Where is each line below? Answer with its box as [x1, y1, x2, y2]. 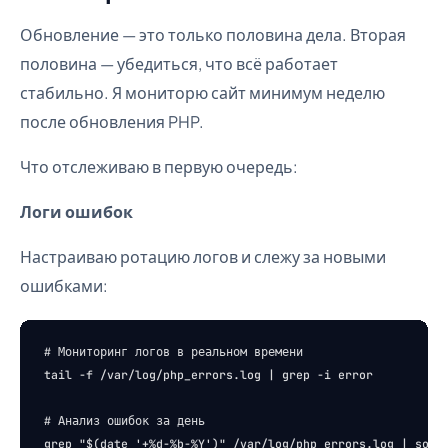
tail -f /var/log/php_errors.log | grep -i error [44, 367, 373, 382]
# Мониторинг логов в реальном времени [44, 344, 303, 359]
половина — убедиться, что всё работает [20, 53, 338, 74]
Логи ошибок [20, 201, 133, 222]
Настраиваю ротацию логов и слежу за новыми [20, 246, 386, 267]
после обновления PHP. [20, 111, 204, 132]
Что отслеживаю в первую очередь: [20, 156, 298, 177]
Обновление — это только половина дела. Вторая [20, 24, 406, 45]
